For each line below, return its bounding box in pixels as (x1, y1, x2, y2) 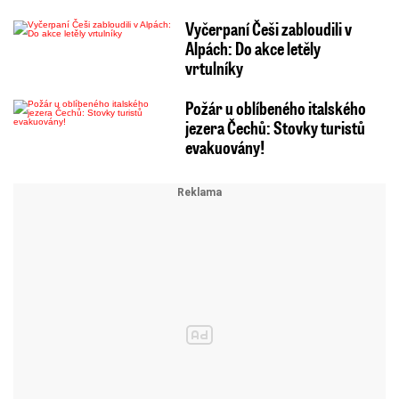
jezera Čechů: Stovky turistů (184, 115, 365, 139)
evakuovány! (184, 134, 265, 159)
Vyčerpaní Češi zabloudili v (184, 16, 352, 40)
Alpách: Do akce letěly (184, 36, 321, 60)
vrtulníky (184, 55, 243, 79)
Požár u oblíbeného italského (184, 95, 366, 119)
